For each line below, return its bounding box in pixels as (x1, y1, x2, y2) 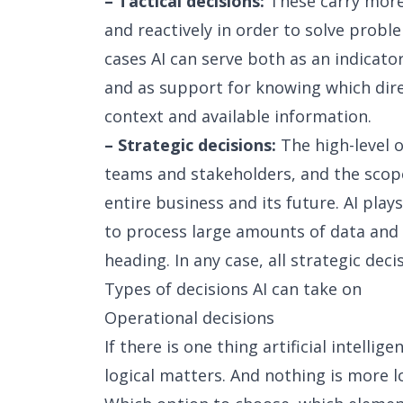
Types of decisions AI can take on (104, 278, 362, 300)
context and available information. (104, 105, 372, 127)
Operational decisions (104, 307, 274, 328)
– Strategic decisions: (104, 134, 276, 156)
